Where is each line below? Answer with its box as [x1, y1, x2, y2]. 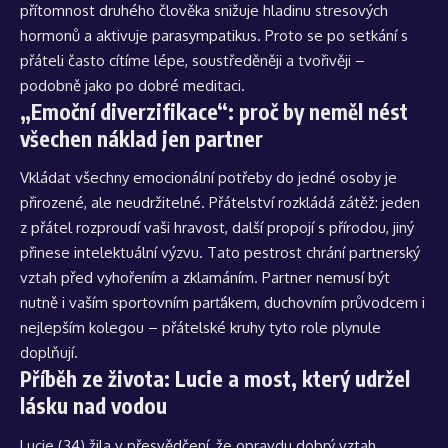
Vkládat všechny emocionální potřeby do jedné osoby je [20, 168, 397, 188]
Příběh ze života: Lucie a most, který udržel [20, 365, 410, 393]
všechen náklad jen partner [20, 124, 263, 152]
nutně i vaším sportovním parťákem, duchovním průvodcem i [20, 293, 425, 313]
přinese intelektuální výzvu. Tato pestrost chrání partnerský [20, 243, 420, 263]
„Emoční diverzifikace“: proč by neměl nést [20, 97, 408, 125]
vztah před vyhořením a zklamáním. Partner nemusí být [20, 268, 390, 288]
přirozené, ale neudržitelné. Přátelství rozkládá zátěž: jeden [20, 193, 420, 213]
